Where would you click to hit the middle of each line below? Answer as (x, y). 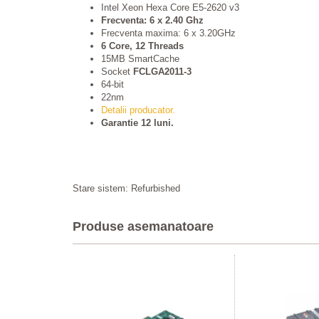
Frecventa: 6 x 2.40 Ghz (152, 20)
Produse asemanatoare (143, 226)
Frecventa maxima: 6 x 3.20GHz (168, 33)
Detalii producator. (138, 110)
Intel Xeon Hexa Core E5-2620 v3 (170, 7)
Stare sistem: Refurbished (126, 188)
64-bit (113, 84)
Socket (117, 72)
